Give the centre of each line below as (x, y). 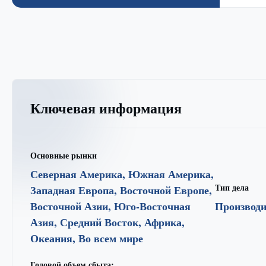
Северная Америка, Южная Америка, (122, 174)
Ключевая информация (106, 107)
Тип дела (232, 187)
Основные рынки (64, 155)
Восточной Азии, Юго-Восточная (110, 206)
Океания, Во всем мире (87, 238)
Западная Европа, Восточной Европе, (121, 190)
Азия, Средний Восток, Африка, (107, 222)
